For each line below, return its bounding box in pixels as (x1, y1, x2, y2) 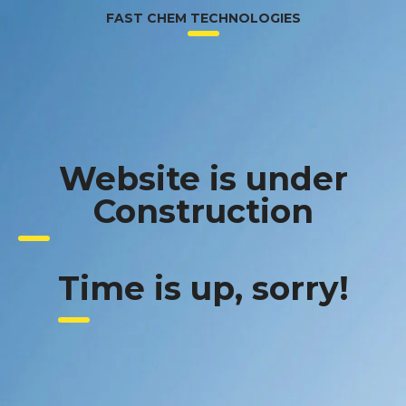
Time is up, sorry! (57, 268, 349, 308)
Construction (92, 191, 314, 231)
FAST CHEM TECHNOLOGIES (105, 10, 301, 26)
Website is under (58, 159, 348, 198)
